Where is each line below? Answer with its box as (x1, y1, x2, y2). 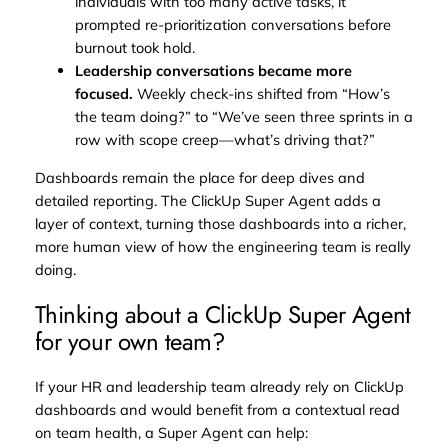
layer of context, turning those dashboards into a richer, (34, 213, 406, 233)
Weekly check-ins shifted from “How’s (132, 84, 390, 104)
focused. (74, 84, 133, 104)
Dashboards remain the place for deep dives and (34, 167, 365, 187)
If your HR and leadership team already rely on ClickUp (34, 376, 404, 396)
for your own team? (34, 323, 225, 359)
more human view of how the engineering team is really (34, 236, 411, 256)
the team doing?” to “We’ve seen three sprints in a (74, 107, 413, 127)
